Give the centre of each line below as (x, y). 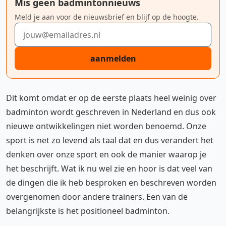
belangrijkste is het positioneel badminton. (88, 211)
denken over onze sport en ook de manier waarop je (106, 154)
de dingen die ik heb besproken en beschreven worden (111, 183)
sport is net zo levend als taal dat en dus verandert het (110, 140)
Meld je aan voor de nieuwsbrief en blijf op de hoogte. (107, 17)
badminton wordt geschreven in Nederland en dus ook (111, 112)
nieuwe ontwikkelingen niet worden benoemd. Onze (106, 126)
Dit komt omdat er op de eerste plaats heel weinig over (111, 98)
